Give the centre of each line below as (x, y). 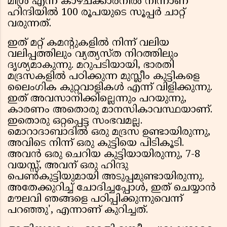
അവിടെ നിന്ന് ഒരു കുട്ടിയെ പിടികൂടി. (96, 144)
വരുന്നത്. (31, 24)
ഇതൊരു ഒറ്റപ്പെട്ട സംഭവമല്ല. (75, 122)
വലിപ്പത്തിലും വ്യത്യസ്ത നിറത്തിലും (93, 55)
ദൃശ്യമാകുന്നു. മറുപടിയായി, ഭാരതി (91, 66)
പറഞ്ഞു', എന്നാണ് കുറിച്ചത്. (78, 211)
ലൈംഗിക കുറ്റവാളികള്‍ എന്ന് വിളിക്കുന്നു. (110, 88)
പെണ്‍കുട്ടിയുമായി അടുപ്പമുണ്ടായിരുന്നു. (106, 177)
